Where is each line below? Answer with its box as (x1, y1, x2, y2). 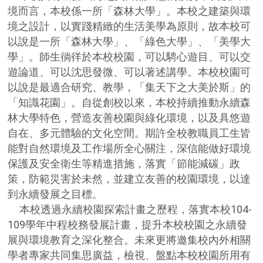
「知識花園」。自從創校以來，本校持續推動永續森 (8, 97, 251, 109)
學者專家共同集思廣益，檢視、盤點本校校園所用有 (8, 249, 251, 261)
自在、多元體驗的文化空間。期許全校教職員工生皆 (8, 127, 251, 139)
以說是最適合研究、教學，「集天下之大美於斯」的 (8, 82, 251, 93)
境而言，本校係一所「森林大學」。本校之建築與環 (8, 5, 251, 17)
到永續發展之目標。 (8, 188, 103, 200)
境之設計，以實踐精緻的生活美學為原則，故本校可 (8, 21, 251, 32)
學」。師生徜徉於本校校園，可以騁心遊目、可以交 (8, 51, 251, 63)
